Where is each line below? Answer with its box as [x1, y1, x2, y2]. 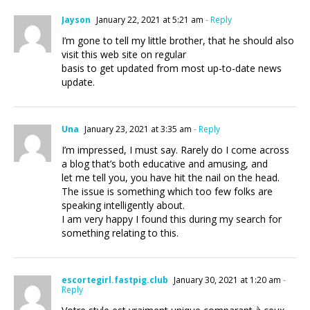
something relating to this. [62, 226, 179, 239]
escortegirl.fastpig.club [62, 274, 168, 286]
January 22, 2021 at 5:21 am [94, 14, 203, 26]
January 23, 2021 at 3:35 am [82, 123, 192, 135]
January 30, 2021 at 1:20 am [172, 274, 281, 286]
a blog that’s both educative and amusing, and [62, 157, 268, 170]
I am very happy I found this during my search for [62, 212, 282, 226]
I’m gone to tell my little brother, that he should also [62, 34, 294, 47]
